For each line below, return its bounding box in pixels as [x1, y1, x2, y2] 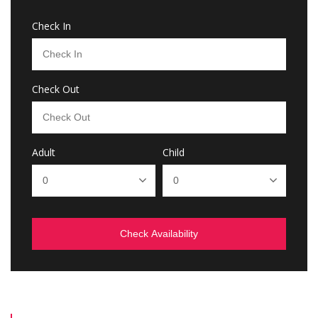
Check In [32, 18, 71, 33]
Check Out [32, 82, 79, 96]
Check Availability [120, 228, 198, 239]
